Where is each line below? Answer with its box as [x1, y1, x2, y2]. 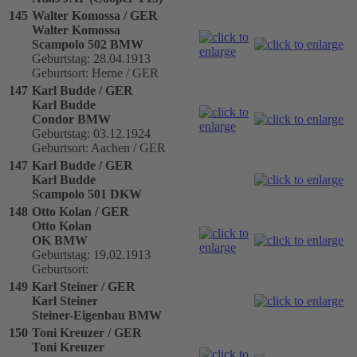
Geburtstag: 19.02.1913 [32, 247, 151, 261]
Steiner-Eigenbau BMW [32, 308, 162, 322]
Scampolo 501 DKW [32, 186, 142, 201]
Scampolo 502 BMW [32, 37, 143, 51]
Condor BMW [32, 112, 111, 126]
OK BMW [32, 233, 88, 247]
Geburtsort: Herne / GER [32, 65, 159, 80]
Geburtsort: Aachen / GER [32, 140, 166, 155]
